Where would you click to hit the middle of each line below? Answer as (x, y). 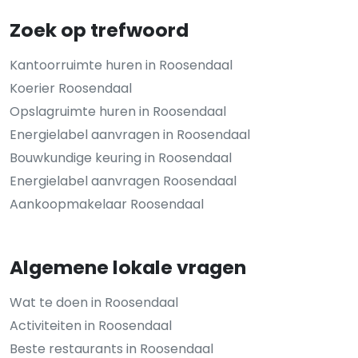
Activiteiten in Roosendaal (91, 325)
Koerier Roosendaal (71, 88)
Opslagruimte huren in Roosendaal (118, 111)
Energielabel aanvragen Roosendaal (123, 181)
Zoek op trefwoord (99, 30)
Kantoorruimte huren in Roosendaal (121, 65)
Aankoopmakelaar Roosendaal (107, 204)
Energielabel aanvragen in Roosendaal (130, 134)
